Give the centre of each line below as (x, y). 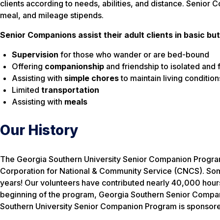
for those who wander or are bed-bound (134, 55)
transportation (70, 90)
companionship (74, 67)
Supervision (35, 55)
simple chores (92, 78)
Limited (27, 90)
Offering (28, 67)
